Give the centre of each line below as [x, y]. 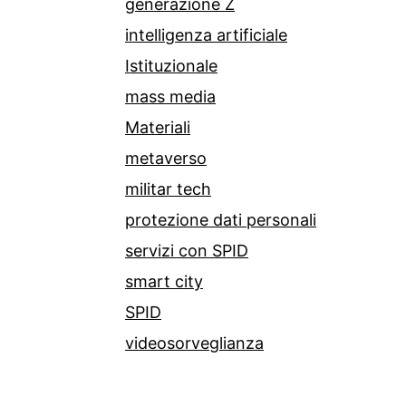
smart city [164, 282]
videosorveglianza [194, 343]
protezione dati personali [221, 220]
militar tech [168, 189]
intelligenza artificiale [206, 35]
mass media [170, 97]
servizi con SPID [187, 251]
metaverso [166, 159]
